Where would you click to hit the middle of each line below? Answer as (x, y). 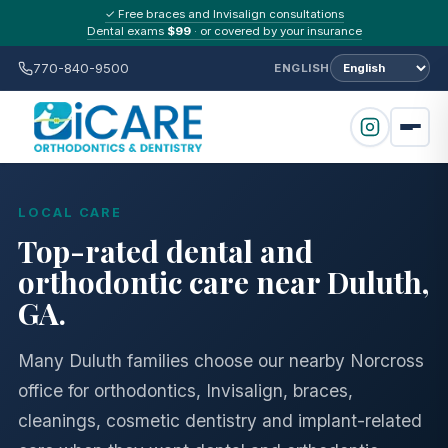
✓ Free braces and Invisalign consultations (224, 14)
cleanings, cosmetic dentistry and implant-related (220, 420)
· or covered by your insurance (276, 31)
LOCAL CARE (70, 212)
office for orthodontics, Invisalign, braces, (185, 390)
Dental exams (126, 31)
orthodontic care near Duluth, (223, 281)
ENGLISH (301, 68)
